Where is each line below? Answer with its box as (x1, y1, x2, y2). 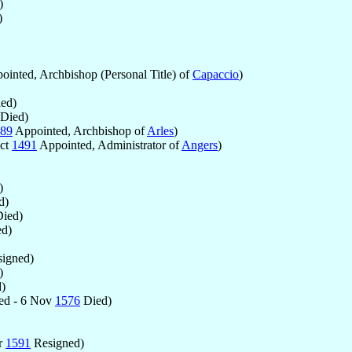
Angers (181, 137, 218, 152)
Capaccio (192, 67, 239, 81)
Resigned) (31, 335, 84, 350)
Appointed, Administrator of (37, 137, 181, 152)
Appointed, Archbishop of (13, 123, 147, 137)
